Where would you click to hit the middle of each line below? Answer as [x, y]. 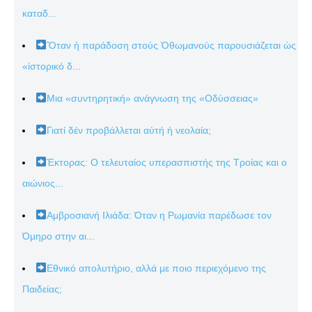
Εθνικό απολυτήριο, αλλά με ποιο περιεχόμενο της [156, 268]
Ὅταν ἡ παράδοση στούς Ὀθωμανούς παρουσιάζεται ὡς [171, 45]
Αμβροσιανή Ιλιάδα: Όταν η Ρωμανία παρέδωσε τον [159, 215]
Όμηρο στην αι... [58, 236]
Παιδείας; [42, 289]
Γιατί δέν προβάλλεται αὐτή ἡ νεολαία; [128, 130]
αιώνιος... [43, 183]
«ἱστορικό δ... [52, 66]
